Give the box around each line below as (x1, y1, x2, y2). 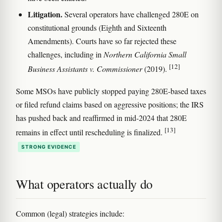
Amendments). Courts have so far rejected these (28, 35, 176, 46)
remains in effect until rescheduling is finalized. (16, 127, 165, 138)
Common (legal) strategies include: (16, 208, 124, 219)
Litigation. (28, 8, 62, 20)
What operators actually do (16, 175, 153, 193)
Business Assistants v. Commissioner (28, 63, 142, 74)
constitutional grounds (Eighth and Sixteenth (28, 22, 166, 33)
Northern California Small (104, 49, 186, 59)
